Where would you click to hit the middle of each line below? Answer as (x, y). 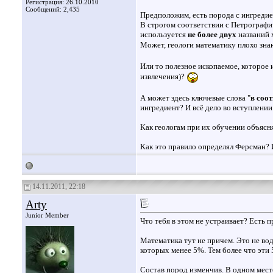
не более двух (212, 35)
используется (164, 35)
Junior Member (47, 215)
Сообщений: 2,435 (53, 9)
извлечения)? (163, 77)
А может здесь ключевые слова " (195, 98)
